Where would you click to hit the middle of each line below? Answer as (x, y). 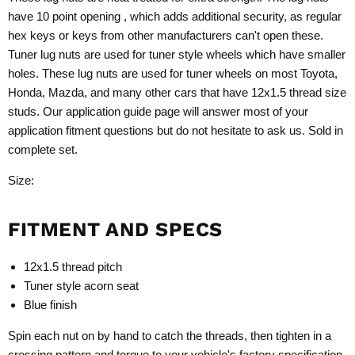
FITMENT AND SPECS (115, 230)
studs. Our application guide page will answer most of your (158, 112)
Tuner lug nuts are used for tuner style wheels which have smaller (177, 55)
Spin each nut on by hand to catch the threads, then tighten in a (170, 336)
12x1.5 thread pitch (73, 267)
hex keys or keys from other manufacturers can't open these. (166, 36)
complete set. (43, 150)
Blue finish (50, 305)
